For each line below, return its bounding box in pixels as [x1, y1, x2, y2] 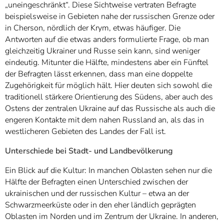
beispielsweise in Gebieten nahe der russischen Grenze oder [5, 10, 214, 22]
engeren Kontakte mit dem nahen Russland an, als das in [5, 114, 204, 125]
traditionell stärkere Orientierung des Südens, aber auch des [5, 91, 213, 102]
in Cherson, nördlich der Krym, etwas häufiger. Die [5, 22, 180, 33]
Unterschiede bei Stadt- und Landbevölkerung [5, 145, 173, 156]
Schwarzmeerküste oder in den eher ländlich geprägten [5, 199, 196, 210]
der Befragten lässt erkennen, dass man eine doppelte [5, 68, 192, 79]
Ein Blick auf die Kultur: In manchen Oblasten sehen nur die [5, 164, 212, 176]
